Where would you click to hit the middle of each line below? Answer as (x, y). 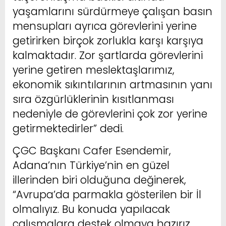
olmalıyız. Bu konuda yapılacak (91, 209)
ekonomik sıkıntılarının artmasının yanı (112, 84)
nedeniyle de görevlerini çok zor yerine (110, 114)
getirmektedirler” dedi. (68, 128)
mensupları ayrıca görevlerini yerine (105, 26)
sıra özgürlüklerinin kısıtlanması (93, 99)
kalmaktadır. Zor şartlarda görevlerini (108, 55)
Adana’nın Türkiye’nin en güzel (91, 165)
